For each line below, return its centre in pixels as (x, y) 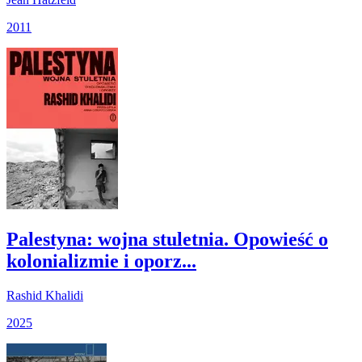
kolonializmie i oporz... (101, 261)
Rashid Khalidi (45, 295)
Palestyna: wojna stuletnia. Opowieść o (167, 239)
